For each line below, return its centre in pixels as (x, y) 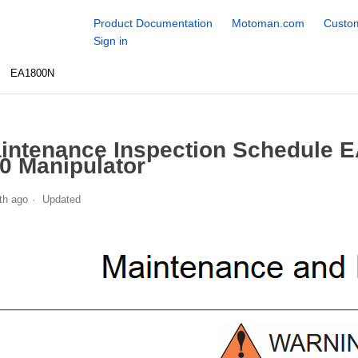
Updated (61, 199)
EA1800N (33, 73)
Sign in (110, 41)
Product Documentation (153, 23)
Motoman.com (268, 23)
